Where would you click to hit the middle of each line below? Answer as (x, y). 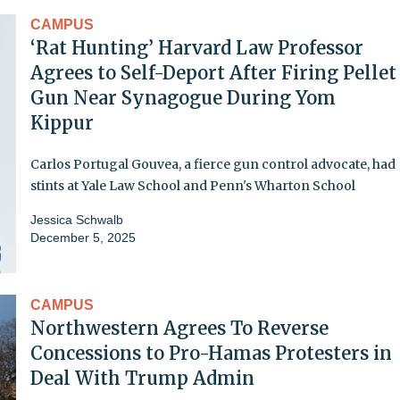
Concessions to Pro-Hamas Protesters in (211, 353)
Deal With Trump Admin (142, 378)
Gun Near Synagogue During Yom (183, 97)
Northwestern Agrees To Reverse (179, 328)
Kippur (62, 122)
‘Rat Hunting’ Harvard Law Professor (197, 47)
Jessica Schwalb (77, 219)
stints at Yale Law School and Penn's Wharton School (193, 185)
